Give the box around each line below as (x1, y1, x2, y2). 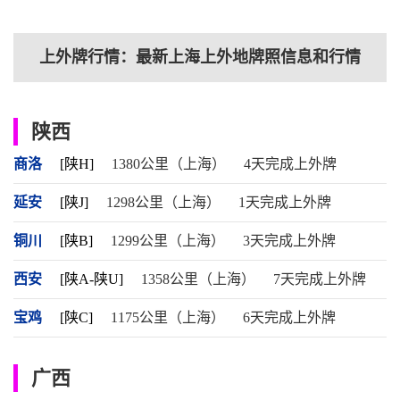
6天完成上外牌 (243, 310, 336, 325)
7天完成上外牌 (273, 271, 366, 287)
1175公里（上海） (111, 310, 225, 325)
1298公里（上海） (106, 195, 221, 210)
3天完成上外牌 (243, 233, 336, 248)
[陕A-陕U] (60, 271, 123, 287)
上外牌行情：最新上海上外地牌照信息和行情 (39, 48, 361, 66)
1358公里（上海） (141, 271, 255, 287)
